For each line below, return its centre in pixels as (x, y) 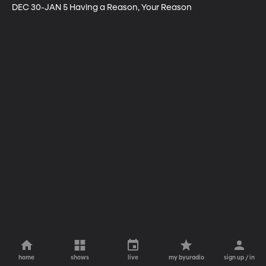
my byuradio (186, 258)
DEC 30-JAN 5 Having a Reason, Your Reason (102, 7)
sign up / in (240, 258)
